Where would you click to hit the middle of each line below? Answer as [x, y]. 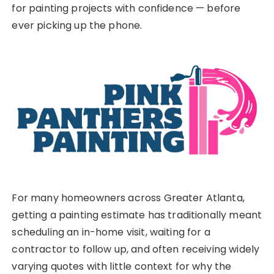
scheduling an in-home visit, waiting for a [111, 232]
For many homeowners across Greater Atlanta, [128, 198]
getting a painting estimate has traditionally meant [137, 215]
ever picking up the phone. [77, 25]
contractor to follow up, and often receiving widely [136, 250]
